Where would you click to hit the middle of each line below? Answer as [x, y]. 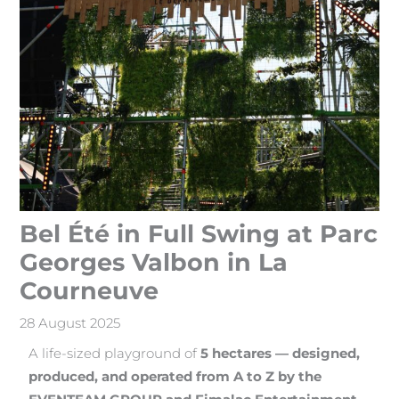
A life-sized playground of [115, 353]
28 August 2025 [70, 323]
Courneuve [90, 290]
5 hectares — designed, [281, 353]
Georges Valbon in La [154, 262]
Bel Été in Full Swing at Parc [199, 233]
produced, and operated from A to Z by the [175, 376]
